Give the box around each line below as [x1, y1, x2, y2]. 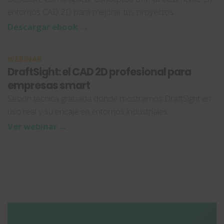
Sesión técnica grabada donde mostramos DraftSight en [7, 92, 211, 104]
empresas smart [7, 77, 90, 92]
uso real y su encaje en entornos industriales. [7, 105, 169, 117]
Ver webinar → [7, 120, 67, 132]
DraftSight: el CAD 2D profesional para [7, 64, 191, 79]
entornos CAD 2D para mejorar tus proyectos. [7, 5, 175, 17]
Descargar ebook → [7, 20, 88, 32]
